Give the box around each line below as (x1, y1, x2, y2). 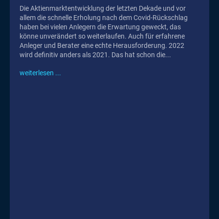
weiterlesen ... (20, 68, 61, 77)
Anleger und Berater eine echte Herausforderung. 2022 (20, 41, 169, 49)
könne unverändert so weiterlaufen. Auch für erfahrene (20, 32, 185, 40)
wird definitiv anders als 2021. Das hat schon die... (20, 50, 171, 59)
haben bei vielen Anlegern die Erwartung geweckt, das (20, 22, 181, 31)
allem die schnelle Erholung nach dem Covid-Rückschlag (20, 13, 188, 22)
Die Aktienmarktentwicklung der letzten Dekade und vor (20, 4, 186, 12)
